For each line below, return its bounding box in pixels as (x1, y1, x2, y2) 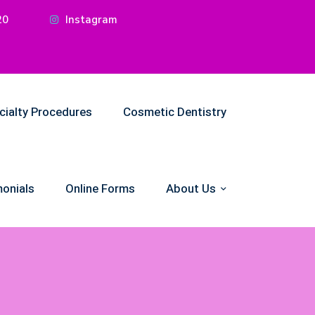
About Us (166, 180, 216, 198)
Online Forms (65, 180, 135, 198)
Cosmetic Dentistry (123, 103, 226, 121)
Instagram (65, 13, 117, 27)
